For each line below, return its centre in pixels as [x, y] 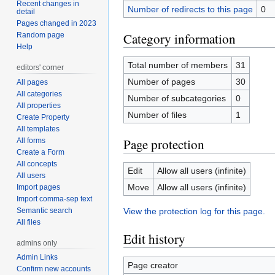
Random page [41, 35]
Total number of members [177, 65]
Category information [180, 38]
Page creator [153, 265]
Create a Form [41, 152]
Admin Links [37, 258]
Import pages [39, 187]
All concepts [37, 164]
